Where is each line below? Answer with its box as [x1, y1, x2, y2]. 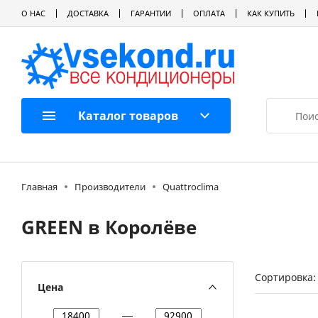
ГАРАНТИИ [131, 8, 171, 18]
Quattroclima [163, 180, 219, 193]
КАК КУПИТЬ [247, 8, 295, 18]
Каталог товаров [77, 108, 178, 124]
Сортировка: [254, 270, 316, 284]
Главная [21, 180, 57, 193]
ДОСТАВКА [67, 8, 109, 18]
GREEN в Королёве [21, 214, 197, 240]
